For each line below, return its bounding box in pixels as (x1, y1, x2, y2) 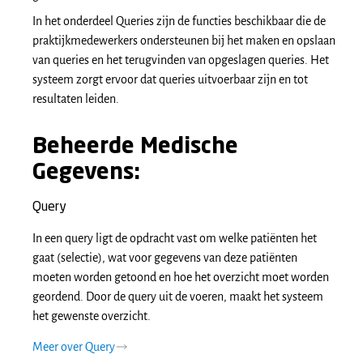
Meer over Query (32, 340, 115, 353)
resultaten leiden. (32, 92, 119, 105)
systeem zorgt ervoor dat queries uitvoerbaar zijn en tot (32, 73, 308, 86)
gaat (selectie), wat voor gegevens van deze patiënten (32, 251, 297, 264)
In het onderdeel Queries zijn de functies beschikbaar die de (32, 15, 326, 28)
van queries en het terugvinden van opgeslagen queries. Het (32, 53, 329, 66)
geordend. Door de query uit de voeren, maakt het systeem (32, 290, 323, 303)
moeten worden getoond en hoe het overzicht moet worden (32, 271, 329, 284)
